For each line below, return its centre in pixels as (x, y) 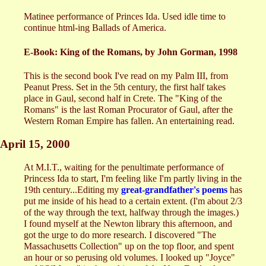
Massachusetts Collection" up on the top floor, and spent (129, 246)
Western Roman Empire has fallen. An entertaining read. (129, 121)
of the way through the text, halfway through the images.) (131, 213)
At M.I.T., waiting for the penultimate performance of (124, 167)
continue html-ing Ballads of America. (95, 28)
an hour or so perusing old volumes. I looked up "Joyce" (129, 258)
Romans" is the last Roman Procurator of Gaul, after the (128, 110)
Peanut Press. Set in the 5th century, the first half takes (125, 87)
